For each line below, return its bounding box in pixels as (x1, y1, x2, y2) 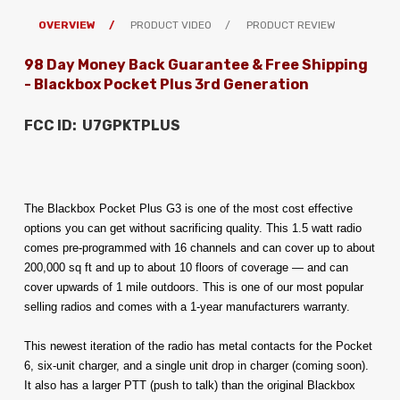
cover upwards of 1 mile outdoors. (24, 279, 203, 294)
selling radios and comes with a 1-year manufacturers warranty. (24, 299, 350, 313)
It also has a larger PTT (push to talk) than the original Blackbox (24, 378, 355, 392)
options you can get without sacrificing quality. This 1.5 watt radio (24, 221, 362, 235)
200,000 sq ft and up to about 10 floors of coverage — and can (24, 260, 348, 274)
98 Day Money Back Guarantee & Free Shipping (24, 55, 368, 73)
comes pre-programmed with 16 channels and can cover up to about (24, 240, 375, 254)
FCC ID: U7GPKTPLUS (24, 116, 180, 134)
